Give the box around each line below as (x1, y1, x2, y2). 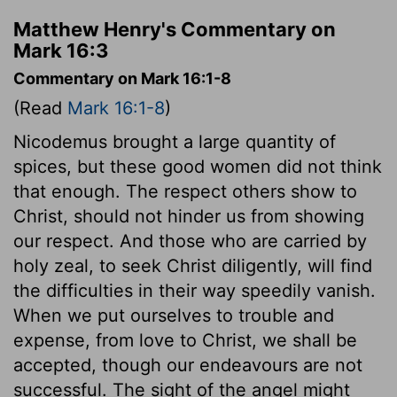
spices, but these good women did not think (13, 155, 382, 177)
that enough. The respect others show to (13, 180, 357, 202)
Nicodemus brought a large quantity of (13, 130, 336, 152)
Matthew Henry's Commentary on (13, 17, 336, 41)
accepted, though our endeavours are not (13, 354, 362, 376)
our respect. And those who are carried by (13, 230, 367, 252)
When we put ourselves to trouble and (13, 304, 334, 326)
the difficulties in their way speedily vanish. (13, 279, 376, 301)
